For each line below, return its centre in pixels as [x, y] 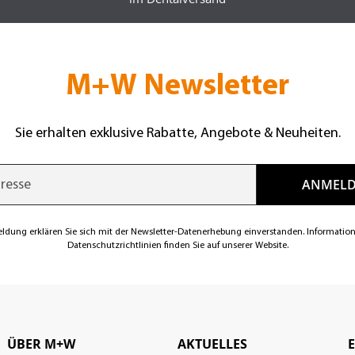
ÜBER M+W [41, 344]
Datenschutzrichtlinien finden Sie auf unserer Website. [177, 246]
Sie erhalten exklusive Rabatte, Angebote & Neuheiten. [177, 134]
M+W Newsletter [177, 87]
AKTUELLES [213, 344]
